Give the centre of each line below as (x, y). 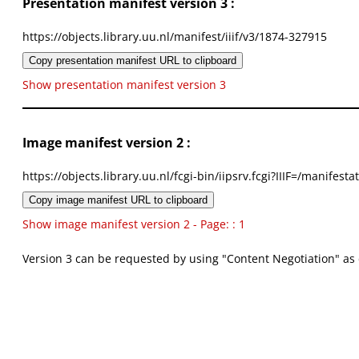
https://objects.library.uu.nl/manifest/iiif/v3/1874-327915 (175, 37)
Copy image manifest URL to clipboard (118, 200)
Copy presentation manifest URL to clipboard (133, 61)
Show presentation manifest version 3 (124, 85)
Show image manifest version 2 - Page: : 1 (134, 224)
